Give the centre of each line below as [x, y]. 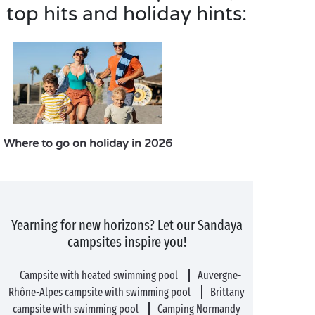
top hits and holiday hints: [127, 14]
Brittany [227, 292]
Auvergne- [219, 275]
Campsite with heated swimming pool [100, 275]
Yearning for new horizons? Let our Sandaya [127, 225]
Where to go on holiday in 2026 [88, 143]
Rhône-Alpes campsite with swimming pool [101, 292]
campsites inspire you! [127, 242]
